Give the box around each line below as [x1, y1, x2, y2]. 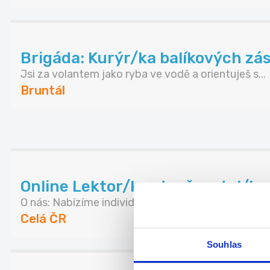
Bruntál [20, 83, 65, 98]
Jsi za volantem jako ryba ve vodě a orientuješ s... [20, 67, 266, 81]
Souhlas [207, 239, 242, 250]
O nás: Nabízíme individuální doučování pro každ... [20, 196, 265, 210]
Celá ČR [20, 212, 66, 227]
